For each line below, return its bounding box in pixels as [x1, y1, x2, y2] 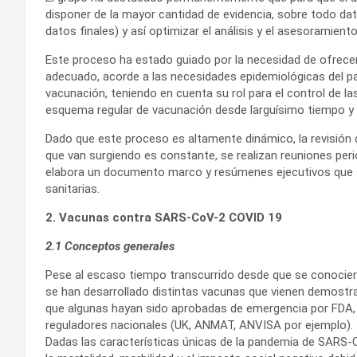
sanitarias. [45, 182, 100, 197]
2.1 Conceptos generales [45, 239, 175, 254]
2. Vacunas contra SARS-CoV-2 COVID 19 [45, 210, 282, 226]
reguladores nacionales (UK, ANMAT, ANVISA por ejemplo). [45, 318, 353, 333]
